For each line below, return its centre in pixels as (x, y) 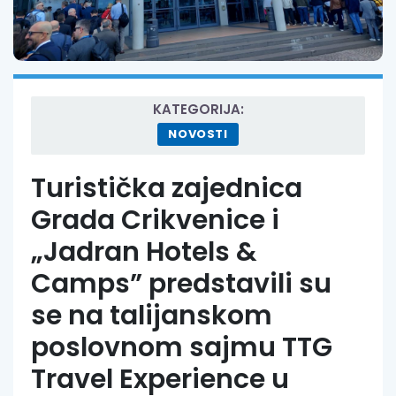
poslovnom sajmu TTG (182, 347)
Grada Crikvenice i (155, 220)
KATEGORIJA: (198, 109)
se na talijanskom (152, 315)
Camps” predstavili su (181, 283)
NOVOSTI (198, 133)
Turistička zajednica (167, 188)
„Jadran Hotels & (144, 251)
